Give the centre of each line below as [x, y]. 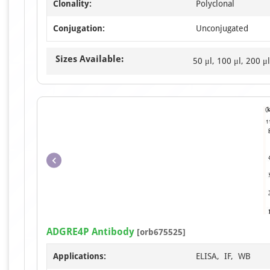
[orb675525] [160, 232]
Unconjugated [222, 28]
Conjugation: [79, 28]
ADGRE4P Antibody [90, 232]
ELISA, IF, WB [223, 256]
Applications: [80, 256]
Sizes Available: [89, 59]
